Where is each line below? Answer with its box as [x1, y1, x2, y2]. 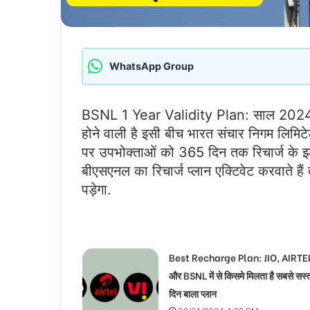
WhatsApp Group [109, 60, 194, 72]
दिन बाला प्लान [168, 285, 217, 300]
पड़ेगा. [82, 181, 111, 198]
